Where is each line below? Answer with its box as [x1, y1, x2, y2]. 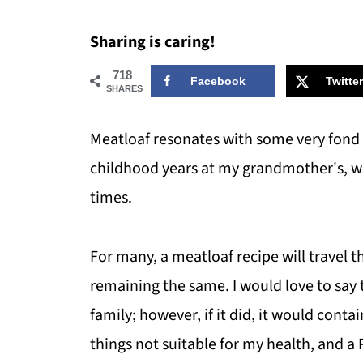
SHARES [106, 83, 143, 93]
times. [90, 186, 132, 209]
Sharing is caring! [90, 31, 216, 53]
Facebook [190, 75, 246, 88]
